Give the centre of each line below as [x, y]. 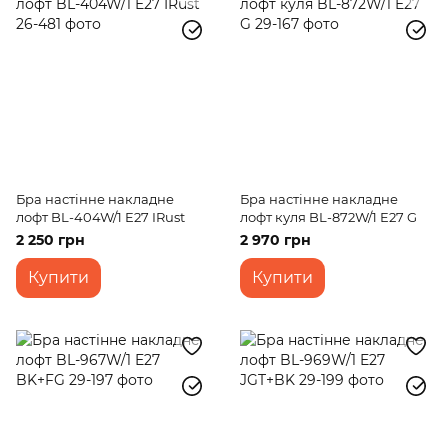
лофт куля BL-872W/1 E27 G [328, 217]
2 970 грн [275, 240]
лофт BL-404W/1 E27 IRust [100, 217]
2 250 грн [50, 240]
